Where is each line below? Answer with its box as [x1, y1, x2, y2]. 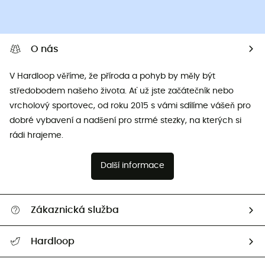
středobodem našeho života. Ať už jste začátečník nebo [9, 86, 234, 95]
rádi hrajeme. [9, 131, 63, 140]
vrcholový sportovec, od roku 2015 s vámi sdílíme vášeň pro [9, 101, 251, 110]
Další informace [101, 161, 164, 170]
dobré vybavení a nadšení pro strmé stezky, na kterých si [9, 116, 241, 125]
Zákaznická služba [31, 205, 119, 215]
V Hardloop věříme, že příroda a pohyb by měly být [9, 72, 215, 80]
